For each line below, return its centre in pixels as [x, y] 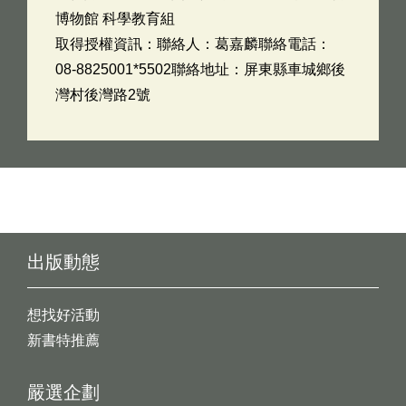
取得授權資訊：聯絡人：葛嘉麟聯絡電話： [193, 44]
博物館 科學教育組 [115, 19]
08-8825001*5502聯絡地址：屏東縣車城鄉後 [200, 69]
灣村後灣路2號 [103, 95]
